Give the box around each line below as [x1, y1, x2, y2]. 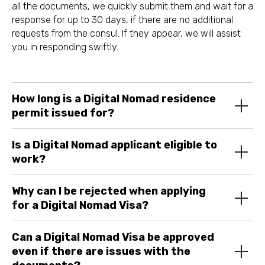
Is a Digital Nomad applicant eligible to [12, 138, 217, 151]
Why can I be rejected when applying [12, 185, 206, 198]
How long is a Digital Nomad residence [12, 92, 216, 105]
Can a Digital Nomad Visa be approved [12, 231, 214, 244]
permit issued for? [12, 106, 114, 119]
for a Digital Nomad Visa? [12, 199, 148, 212]
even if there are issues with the [12, 245, 190, 258]
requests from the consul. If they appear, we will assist [12, 28, 241, 39]
